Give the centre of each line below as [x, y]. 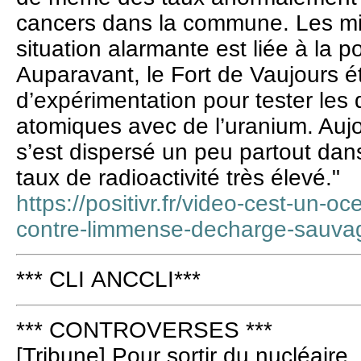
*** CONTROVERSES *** [144, 330]
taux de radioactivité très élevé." [178, 177]
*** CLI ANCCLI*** [108, 280]
